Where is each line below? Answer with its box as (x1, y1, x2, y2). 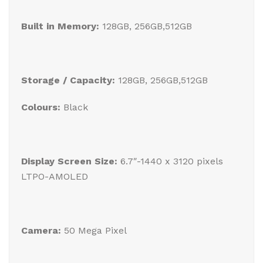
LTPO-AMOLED (21, 171, 88, 182)
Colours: (21, 102, 63, 113)
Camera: (21, 225, 64, 236)
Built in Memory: (21, 21, 99, 32)
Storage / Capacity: (21, 75, 115, 86)
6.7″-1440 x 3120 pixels (120, 156, 223, 167)
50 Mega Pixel (64, 225, 127, 236)
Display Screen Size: (21, 156, 120, 167)
